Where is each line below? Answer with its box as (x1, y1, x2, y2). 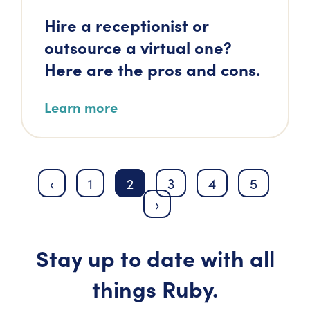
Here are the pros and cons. (44, 57, 260, 80)
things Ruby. (92, 273, 218, 303)
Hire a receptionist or (44, 13, 208, 36)
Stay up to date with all (35, 242, 275, 273)
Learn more (44, 98, 118, 116)
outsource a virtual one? (44, 35, 232, 58)
